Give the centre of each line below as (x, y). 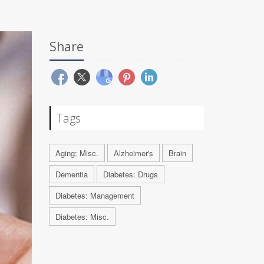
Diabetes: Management (95, 195)
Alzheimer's (133, 153)
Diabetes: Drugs (130, 174)
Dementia (71, 174)
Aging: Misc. (77, 153)
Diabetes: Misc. (82, 217)
